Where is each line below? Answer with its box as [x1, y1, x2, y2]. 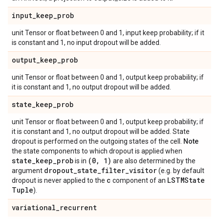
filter [101, 166, 125, 175]
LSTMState [167, 175, 205, 185]
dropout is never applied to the [12, 176, 107, 184]
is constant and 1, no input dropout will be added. [12, 39, 161, 46]
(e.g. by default [157, 167, 204, 175]
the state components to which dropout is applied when [12, 147, 182, 155]
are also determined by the [111, 157, 196, 165]
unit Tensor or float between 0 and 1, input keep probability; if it [12, 29, 204, 37]
